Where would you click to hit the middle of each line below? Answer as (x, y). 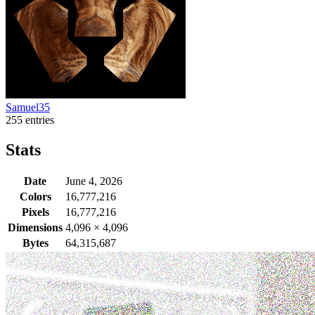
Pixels (35, 212)
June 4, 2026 (94, 181)
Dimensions (35, 228)
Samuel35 (28, 107)
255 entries (30, 120)
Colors (35, 197)
